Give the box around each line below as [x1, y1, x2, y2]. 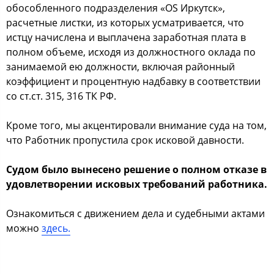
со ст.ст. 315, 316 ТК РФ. [6, 89, 116, 103]
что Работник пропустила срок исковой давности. [6, 133, 244, 147]
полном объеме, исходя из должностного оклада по [6, 45, 256, 59]
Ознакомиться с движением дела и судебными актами [6, 207, 265, 220]
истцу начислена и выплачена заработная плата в [6, 31, 246, 44]
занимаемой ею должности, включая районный [6, 60, 235, 73]
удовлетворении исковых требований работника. [6, 177, 267, 191]
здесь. [42, 221, 70, 235]
